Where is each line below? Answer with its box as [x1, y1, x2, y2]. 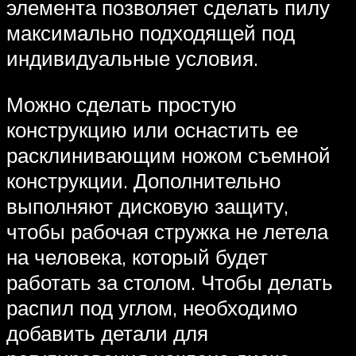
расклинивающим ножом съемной [6, 141, 331, 168]
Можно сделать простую [6, 91, 237, 117]
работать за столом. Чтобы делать [6, 269, 333, 295]
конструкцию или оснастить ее [6, 116, 298, 142]
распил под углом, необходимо [6, 294, 297, 320]
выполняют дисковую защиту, [6, 192, 288, 219]
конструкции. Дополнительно [6, 167, 281, 193]
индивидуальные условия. [6, 45, 258, 72]
